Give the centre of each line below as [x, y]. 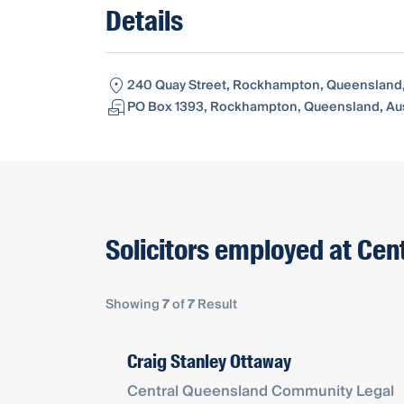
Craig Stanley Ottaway [209, 361]
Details [144, 21]
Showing [134, 304]
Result [216, 304]
